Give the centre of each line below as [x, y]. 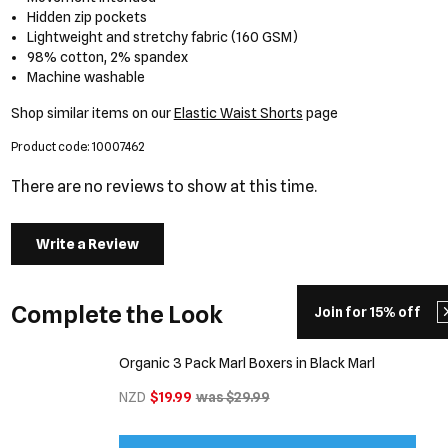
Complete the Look [116, 314]
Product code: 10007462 [77, 146]
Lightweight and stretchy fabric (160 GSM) [163, 37]
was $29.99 [232, 397]
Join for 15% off [367, 311]
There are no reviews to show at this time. [163, 186]
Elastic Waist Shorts [238, 113]
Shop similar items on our [92, 113]
